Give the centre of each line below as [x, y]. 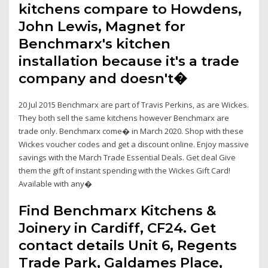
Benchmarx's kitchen [95, 43]
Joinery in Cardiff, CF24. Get [118, 228]
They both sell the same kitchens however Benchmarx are [124, 118]
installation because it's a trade [129, 61]
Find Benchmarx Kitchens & [118, 211]
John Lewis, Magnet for [102, 26]
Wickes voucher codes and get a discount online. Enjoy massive [134, 144]
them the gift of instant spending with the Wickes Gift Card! [125, 170]
